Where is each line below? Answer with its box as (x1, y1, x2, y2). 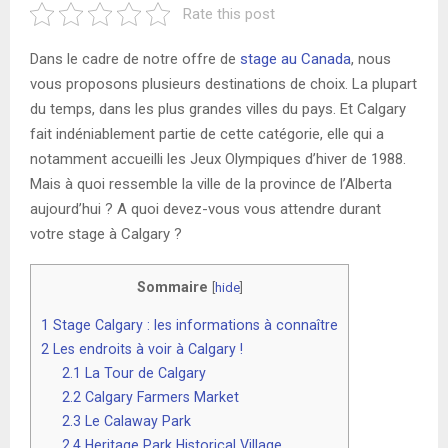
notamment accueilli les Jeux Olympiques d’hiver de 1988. (30, 149, 406, 168)
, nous (351, 49, 391, 68)
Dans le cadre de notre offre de (30, 49, 240, 68)
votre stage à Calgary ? (30, 224, 182, 243)
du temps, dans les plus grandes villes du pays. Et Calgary (30, 99, 406, 118)
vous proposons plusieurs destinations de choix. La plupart (30, 74, 417, 93)
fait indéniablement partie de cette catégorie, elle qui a (30, 124, 384, 143)
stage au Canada (240, 49, 351, 68)
